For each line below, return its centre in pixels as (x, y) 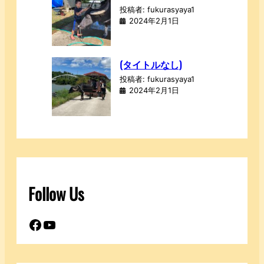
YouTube (46, 224)
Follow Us (56, 193)
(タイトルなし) (151, 64)
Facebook (32, 224)
